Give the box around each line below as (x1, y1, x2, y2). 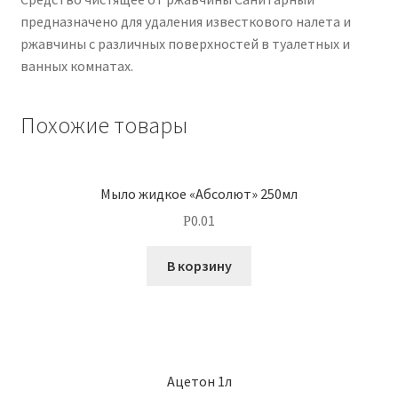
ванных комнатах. (20, 57, 133, 76)
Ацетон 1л (166, 371, 232, 390)
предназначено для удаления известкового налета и (20, 12, 351, 31)
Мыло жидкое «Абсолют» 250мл (100, 184, 298, 203)
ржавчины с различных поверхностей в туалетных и (20, 35, 350, 53)
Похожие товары (20, 111, 187, 140)
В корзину (166, 257, 232, 275)
